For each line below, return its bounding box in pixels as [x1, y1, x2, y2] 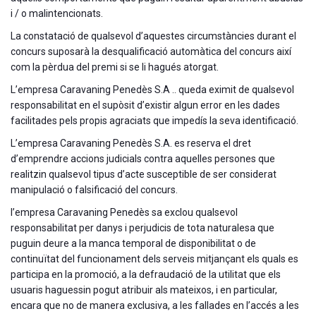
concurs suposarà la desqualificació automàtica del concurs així [11, 45, 291, 57]
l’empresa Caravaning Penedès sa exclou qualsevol [11, 206, 238, 218]
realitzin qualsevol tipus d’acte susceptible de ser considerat [11, 168, 276, 180]
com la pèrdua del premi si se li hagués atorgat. [11, 61, 219, 73]
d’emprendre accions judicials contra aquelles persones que [11, 152, 275, 164]
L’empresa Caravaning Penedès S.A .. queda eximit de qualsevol [11, 83, 294, 95]
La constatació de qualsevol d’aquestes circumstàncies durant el [11, 30, 296, 42]
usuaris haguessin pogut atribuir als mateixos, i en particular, [11, 284, 277, 296]
